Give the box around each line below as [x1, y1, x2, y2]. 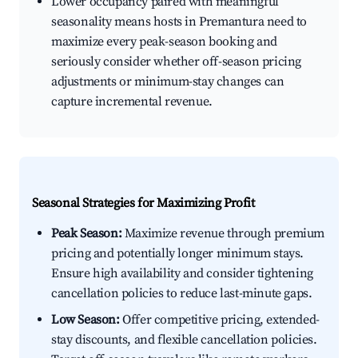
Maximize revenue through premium [121, 225, 325, 242]
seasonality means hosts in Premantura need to [51, 14, 308, 30]
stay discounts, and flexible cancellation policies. [51, 332, 317, 348]
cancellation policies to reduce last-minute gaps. [51, 285, 312, 302]
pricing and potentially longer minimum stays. [51, 245, 304, 262]
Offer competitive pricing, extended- [119, 312, 320, 328]
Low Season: [51, 312, 120, 328]
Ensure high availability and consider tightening [51, 265, 313, 282]
